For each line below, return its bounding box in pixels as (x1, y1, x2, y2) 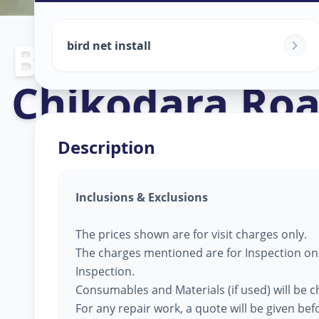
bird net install (67, 38, 151, 53)
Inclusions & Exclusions (75, 189, 208, 205)
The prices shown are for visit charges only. (75, 226, 307, 242)
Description (58, 135, 155, 159)
